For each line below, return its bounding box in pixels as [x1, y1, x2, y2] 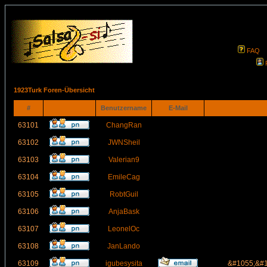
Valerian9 [108, 156, 139, 164]
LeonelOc [108, 225, 139, 233]
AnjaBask [108, 207, 139, 216]
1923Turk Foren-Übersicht [14, 86, 95, 94]
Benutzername [101, 104, 147, 111]
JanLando [107, 242, 140, 250]
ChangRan [105, 121, 142, 129]
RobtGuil [109, 190, 138, 198]
